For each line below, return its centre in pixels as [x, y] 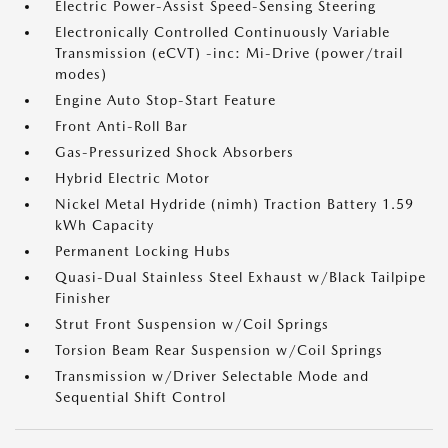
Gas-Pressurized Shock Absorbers [174, 152]
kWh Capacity [104, 225]
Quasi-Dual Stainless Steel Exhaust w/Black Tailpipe [240, 277]
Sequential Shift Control [140, 397]
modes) [81, 74]
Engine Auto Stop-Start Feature [165, 100]
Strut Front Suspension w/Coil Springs [192, 324]
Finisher [83, 298]
